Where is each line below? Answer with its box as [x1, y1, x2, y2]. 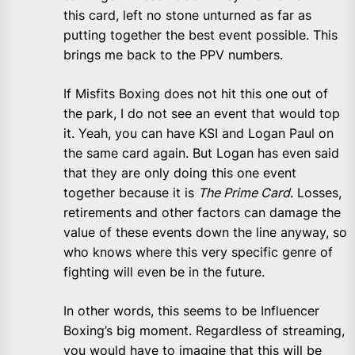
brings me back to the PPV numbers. [63, 47, 283, 63]
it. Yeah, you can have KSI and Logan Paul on [63, 125, 334, 142]
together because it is [63, 185, 198, 201]
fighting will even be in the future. [63, 264, 265, 281]
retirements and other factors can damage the [63, 204, 341, 221]
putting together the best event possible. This [63, 27, 338, 44]
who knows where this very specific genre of [63, 244, 333, 261]
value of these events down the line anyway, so [63, 224, 347, 241]
